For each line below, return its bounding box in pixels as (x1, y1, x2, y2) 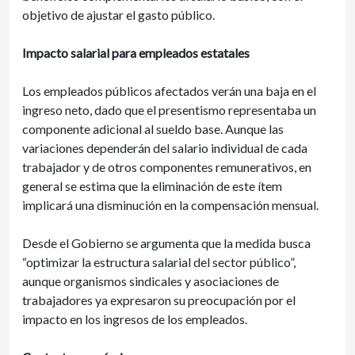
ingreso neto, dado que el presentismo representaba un (22, 102, 316, 117)
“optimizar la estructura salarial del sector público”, (22, 254, 296, 269)
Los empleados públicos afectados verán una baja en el (22, 83, 316, 98)
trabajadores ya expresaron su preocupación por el (22, 292, 296, 307)
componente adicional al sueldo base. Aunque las (22, 121, 284, 136)
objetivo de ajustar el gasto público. (22, 7, 215, 22)
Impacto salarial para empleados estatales (22, 45, 250, 60)
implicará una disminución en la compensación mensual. (22, 197, 319, 212)
